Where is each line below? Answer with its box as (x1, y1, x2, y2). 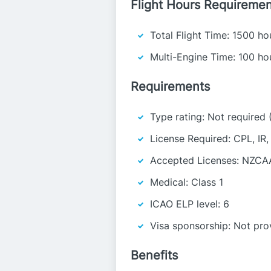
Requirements (131, 79, 210, 94)
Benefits (131, 248, 178, 263)
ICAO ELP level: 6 (150, 198, 229, 210)
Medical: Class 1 (150, 176, 223, 188)
